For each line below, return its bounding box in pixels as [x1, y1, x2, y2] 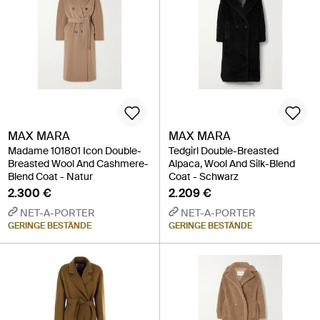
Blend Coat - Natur [8, 170, 93, 184]
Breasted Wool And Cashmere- [8, 157, 149, 171]
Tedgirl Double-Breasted [169, 144, 279, 158]
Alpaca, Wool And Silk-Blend [169, 157, 295, 171]
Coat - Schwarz [169, 170, 239, 184]
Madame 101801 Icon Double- [8, 144, 141, 158]
